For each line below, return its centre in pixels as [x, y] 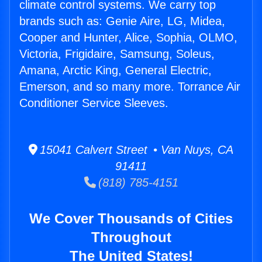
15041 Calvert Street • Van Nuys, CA [135, 150]
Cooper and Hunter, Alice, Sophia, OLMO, [128, 38]
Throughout [131, 237]
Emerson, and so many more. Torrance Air [130, 87]
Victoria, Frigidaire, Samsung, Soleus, [117, 54]
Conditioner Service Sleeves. [94, 103]
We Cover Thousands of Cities [131, 219]
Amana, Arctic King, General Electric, [116, 70]
